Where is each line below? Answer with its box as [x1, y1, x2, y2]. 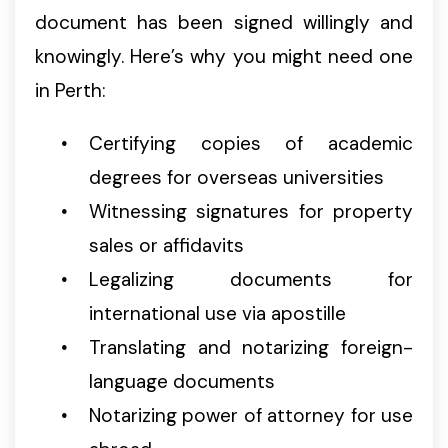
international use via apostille [89, 301, 346, 327]
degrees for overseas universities [89, 165, 384, 191]
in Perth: [35, 78, 105, 104]
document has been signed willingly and [35, 10, 413, 36]
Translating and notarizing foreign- [89, 335, 413, 361]
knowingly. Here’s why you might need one [35, 44, 413, 70]
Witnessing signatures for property [89, 199, 413, 225]
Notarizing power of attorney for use [89, 403, 413, 429]
